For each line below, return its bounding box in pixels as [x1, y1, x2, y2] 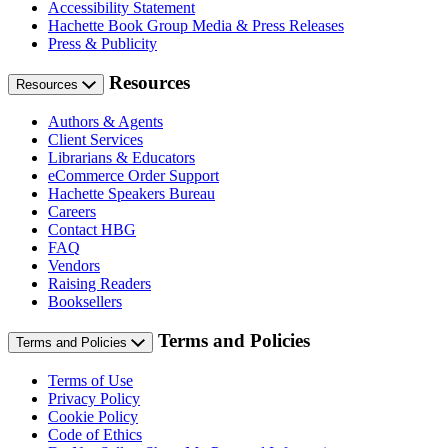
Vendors [48, 257, 100, 275]
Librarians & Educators [48, 149, 195, 167]
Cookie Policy [48, 407, 138, 425]
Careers [48, 203, 96, 221]
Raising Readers [48, 275, 151, 293]
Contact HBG [48, 221, 136, 239]
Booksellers [48, 293, 122, 311]
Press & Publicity [48, 34, 157, 52]
